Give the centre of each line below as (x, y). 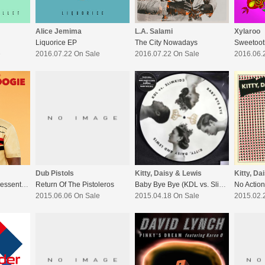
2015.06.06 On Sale (68, 196)
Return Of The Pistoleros (75, 185)
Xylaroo (247, 32)
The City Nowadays (166, 43)
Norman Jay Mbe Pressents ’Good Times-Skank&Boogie (25, 185)
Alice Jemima (59, 32)
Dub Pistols (55, 174)
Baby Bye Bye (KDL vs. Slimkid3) (222, 185)
